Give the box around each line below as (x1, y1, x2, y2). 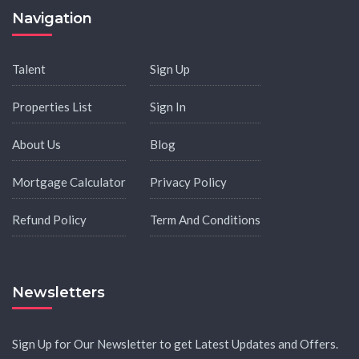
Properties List (12, 99, 92, 114)
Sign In (150, 99, 186, 114)
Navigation (12, 10, 92, 28)
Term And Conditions (150, 212, 260, 227)
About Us (12, 136, 61, 151)
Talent (12, 61, 46, 76)
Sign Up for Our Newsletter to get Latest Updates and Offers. (12, 337, 338, 352)
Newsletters (12, 283, 105, 301)
